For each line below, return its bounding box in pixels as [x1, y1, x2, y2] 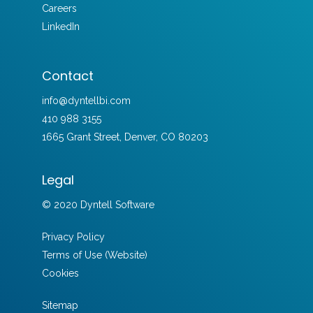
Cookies [41, 268, 79, 279]
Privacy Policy [41, 231, 105, 242]
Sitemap [41, 300, 78, 311]
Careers [41, 3, 77, 14]
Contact [41, 67, 94, 85]
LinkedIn [41, 21, 80, 32]
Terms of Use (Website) [41, 249, 147, 261]
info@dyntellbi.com [41, 95, 131, 106]
